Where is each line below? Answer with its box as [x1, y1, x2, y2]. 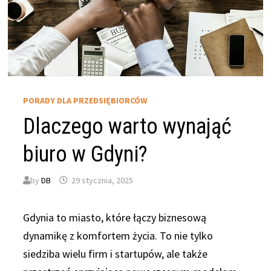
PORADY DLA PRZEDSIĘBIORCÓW [23, 94, 148, 106]
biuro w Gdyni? [23, 141, 148, 167]
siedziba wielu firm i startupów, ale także [23, 246, 208, 261]
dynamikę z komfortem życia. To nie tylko [23, 228, 214, 243]
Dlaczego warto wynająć [23, 113, 232, 139]
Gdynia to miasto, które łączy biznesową [23, 210, 207, 224]
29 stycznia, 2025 [71, 174, 134, 186]
